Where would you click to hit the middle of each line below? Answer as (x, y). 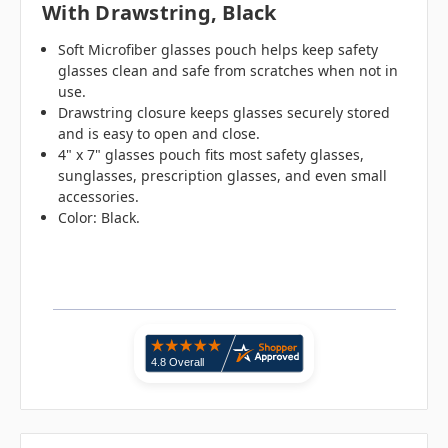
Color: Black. (99, 218)
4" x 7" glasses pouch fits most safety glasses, (211, 155)
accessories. (99, 197)
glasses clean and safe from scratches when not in (228, 71)
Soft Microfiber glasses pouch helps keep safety (218, 50)
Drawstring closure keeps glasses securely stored (224, 113)
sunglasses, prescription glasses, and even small (223, 176)
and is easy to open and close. (159, 134)
